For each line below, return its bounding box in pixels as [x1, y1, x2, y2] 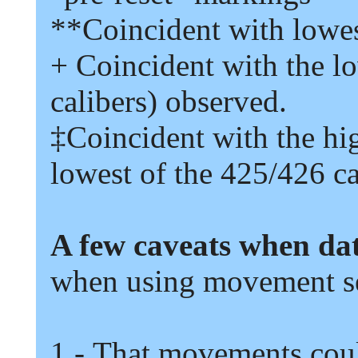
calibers [50, 83, 147, 118]
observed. [165, 83, 287, 118]
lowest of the [50, 155, 213, 190]
